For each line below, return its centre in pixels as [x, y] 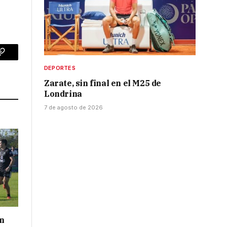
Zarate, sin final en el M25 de [103, 83]
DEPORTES [60, 68]
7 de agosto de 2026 [73, 108]
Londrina [63, 94]
